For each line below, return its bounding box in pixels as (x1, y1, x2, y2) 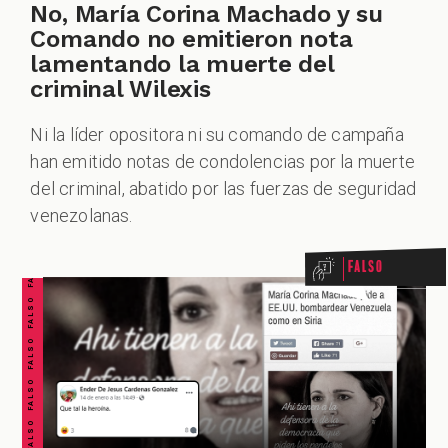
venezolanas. (30, 205, 133, 227)
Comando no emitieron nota (30, 24, 353, 53)
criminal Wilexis (30, 74, 211, 103)
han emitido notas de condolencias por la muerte (30, 151, 415, 173)
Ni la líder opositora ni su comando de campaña (30, 124, 404, 146)
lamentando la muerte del (30, 49, 334, 78)
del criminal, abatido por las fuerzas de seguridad (30, 178, 417, 200)
